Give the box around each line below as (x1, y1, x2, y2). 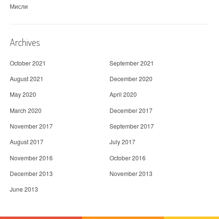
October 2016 (109, 153, 146, 162)
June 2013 (10, 185, 38, 194)
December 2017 (109, 106, 153, 114)
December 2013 (10, 169, 53, 177)
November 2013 (109, 169, 153, 177)
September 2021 (109, 58, 154, 67)
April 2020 (109, 90, 137, 99)
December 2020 (109, 74, 153, 83)
